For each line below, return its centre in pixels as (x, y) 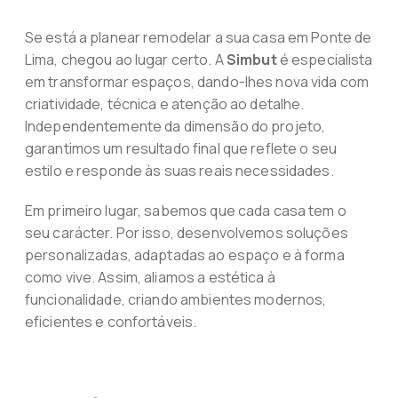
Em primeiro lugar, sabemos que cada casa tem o (185, 211)
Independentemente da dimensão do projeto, (175, 126)
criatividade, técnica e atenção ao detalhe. (164, 104)
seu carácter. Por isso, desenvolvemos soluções (186, 233)
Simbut (251, 60)
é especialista (325, 60)
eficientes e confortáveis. (111, 322)
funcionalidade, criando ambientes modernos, (175, 299)
